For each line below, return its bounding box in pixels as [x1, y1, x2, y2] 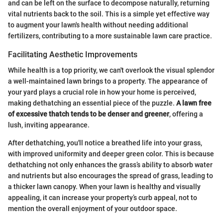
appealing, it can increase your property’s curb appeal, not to [8, 193, 197, 202]
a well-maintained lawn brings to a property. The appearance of [8, 77, 208, 85]
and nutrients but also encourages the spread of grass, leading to [8, 171, 213, 180]
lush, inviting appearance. [8, 120, 90, 129]
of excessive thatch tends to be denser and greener [8, 110, 169, 118]
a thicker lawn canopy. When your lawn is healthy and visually [8, 182, 201, 191]
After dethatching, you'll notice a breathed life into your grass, [8, 138, 202, 147]
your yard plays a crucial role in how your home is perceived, [8, 88, 196, 96]
